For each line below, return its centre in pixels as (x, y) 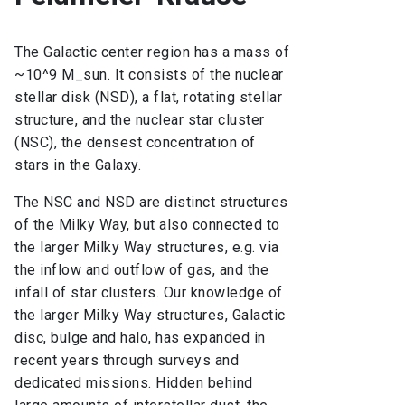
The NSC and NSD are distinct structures (151, 202)
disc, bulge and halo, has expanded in (140, 338)
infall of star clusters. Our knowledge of (149, 293)
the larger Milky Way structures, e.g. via (147, 248)
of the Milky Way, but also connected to (147, 225)
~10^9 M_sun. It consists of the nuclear (149, 75)
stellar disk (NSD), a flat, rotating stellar (148, 98)
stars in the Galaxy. (80, 165)
